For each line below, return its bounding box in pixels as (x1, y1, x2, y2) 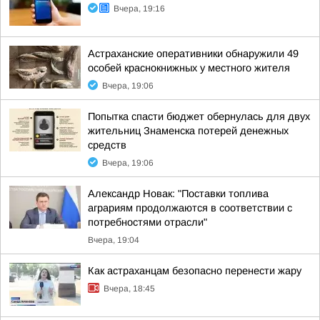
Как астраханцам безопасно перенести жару (88, 265, 301, 276)
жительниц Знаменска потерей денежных (88, 125, 289, 136)
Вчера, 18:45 (104, 284, 155, 294)
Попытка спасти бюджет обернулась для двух (88, 111, 310, 122)
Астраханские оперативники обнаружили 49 (88, 48, 299, 59)
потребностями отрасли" (88, 216, 207, 228)
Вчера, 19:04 (88, 235, 139, 245)
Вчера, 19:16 (114, 4, 165, 14)
